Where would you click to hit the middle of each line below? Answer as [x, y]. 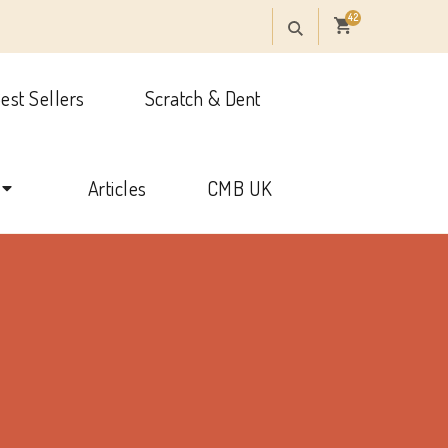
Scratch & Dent [202, 98]
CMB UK [239, 188]
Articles [117, 188]
